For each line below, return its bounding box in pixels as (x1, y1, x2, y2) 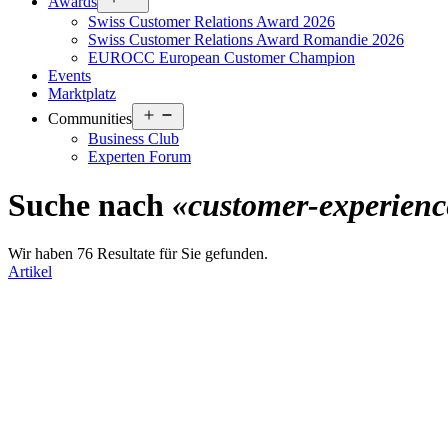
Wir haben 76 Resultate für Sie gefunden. (8, 245, 268, 263)
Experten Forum (88, 147, 191, 165)
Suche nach (8, 186, 172, 223)
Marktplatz (48, 84, 116, 102)
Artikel (8, 263, 52, 281)
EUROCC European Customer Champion (88, 48, 355, 66)
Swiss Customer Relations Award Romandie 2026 (88, 30, 404, 48)
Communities (48, 109, 132, 127)
